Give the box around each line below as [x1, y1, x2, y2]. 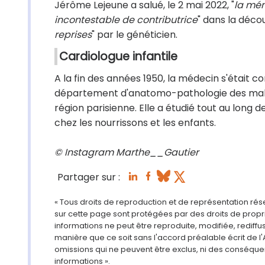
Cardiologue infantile [59, 49, 177, 64]
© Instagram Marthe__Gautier [54, 146, 199, 159]
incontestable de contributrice [54, 13, 198, 27]
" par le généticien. [92, 28, 177, 41]
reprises [54, 28, 92, 41]
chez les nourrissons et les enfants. [54, 116, 216, 130]
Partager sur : [57, 170, 120, 185]
